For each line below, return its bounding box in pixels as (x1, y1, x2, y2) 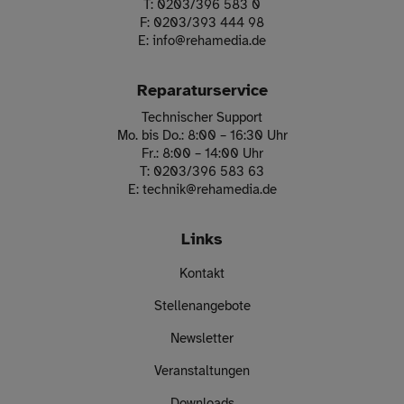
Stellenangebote (153, 298, 251, 315)
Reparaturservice (136, 80, 268, 101)
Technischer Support (142, 109, 262, 126)
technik (142, 181, 186, 198)
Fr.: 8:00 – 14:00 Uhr (141, 145, 263, 162)
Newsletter (170, 330, 234, 347)
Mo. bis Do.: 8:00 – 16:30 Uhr (116, 127, 288, 144)
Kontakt (179, 265, 225, 282)
